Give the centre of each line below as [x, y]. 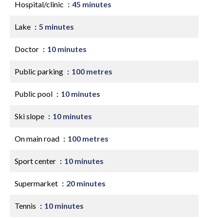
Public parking [40, 71]
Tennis [26, 206]
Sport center [36, 161]
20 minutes [86, 183]
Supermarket [37, 183]
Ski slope [30, 116]
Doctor [27, 49]
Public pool [34, 94]
